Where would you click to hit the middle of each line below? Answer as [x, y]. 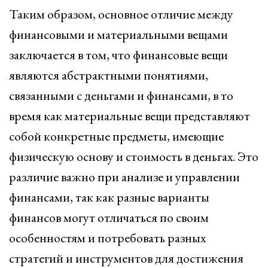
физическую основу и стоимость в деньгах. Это [134, 156]
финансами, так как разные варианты [109, 197]
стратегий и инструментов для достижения [126, 258]
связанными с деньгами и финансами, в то [121, 95]
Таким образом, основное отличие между [121, 14]
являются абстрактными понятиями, [109, 75]
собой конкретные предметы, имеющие [116, 136]
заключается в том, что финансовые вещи [118, 55]
